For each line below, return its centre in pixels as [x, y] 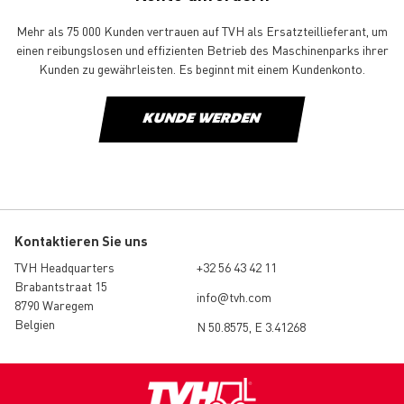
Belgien [35, 323]
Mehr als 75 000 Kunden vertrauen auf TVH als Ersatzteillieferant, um [202, 30]
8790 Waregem [54, 304]
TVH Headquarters [64, 266]
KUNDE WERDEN [202, 119]
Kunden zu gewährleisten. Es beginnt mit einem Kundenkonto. [202, 68]
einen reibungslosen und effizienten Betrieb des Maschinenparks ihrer [202, 49]
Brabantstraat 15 [61, 285]
